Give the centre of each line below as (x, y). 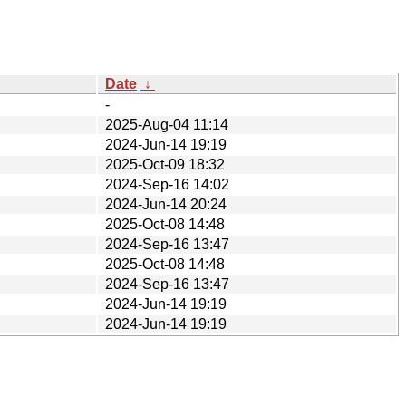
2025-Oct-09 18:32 (165, 164)
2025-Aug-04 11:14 (167, 124)
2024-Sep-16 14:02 (167, 184)
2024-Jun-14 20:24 (166, 204)
